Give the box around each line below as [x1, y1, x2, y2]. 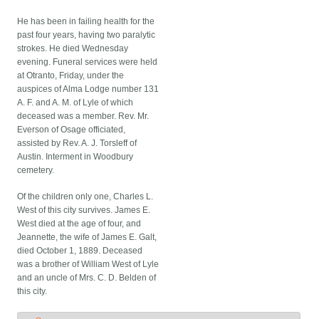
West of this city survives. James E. [17, 205, 151, 216]
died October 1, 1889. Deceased [17, 246, 143, 256]
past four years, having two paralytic [17, 30, 156, 41]
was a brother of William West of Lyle [17, 259, 159, 270]
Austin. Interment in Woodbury [17, 152, 134, 162]
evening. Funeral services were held [17, 57, 158, 68]
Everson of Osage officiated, [17, 125, 126, 135]
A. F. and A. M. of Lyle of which [17, 98, 134, 108]
